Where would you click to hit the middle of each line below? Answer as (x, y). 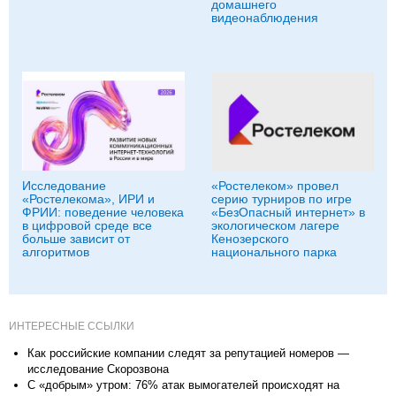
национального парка (274, 252)
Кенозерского (250, 239)
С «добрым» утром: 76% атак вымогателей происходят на (183, 385)
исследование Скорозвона (98, 369)
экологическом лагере (275, 226)
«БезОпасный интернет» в (288, 213)
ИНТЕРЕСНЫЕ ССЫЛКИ (72, 327)
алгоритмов (56, 252)
